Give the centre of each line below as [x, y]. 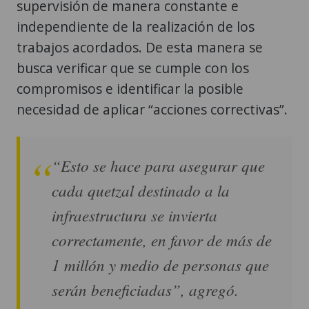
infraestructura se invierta [134, 215]
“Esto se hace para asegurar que [158, 166]
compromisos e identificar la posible [130, 89]
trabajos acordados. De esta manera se [140, 48]
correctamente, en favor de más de [162, 240]
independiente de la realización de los [136, 27]
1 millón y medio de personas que [160, 265]
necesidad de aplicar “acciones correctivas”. [152, 110]
